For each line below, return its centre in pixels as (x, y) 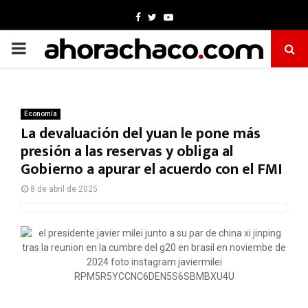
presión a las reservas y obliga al (127, 152)
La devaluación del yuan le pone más (141, 134)
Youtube (191, 16)
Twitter (172, 16)
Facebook (161, 16)
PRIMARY (45, 48)
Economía (41, 114)
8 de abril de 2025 (64, 189)
